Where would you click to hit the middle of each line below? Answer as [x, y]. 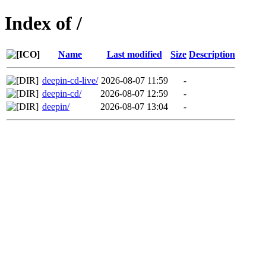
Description [212, 54]
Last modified [134, 54]
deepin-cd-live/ [70, 80]
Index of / [43, 23]
